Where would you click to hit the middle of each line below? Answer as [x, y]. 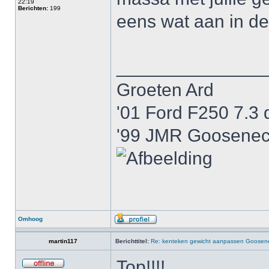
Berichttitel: [132, 241]
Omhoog [30, 219]
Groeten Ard [165, 90]
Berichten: [33, 8]
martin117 [63, 241]
